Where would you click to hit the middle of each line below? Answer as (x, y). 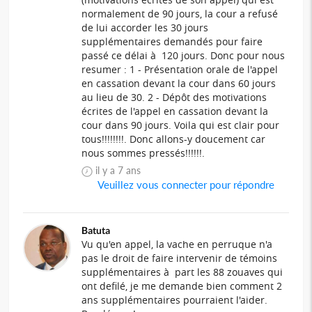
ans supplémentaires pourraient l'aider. (175, 300)
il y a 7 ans (125, 171)
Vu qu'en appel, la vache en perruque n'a (177, 244)
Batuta (96, 231)
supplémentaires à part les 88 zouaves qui (182, 272)
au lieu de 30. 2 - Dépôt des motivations (174, 97)
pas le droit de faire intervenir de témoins (180, 258)
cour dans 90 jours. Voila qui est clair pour (181, 125)
